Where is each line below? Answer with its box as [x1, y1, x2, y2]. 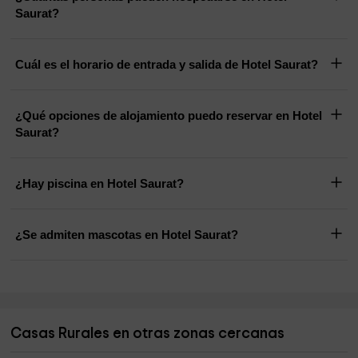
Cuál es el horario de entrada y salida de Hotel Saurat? [241, 58, 319, 72]
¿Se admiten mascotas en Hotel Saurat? [15, 228, 239, 242]
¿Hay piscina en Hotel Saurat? [15, 177, 185, 191]
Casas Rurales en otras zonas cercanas [10, 326, 285, 342]
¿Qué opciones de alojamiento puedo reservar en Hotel [15, 109, 323, 123]
